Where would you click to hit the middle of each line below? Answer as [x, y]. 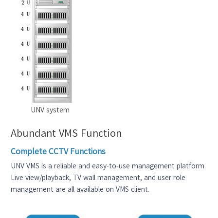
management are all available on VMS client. [80, 189]
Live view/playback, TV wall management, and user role [98, 177]
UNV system [50, 110]
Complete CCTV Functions [58, 151]
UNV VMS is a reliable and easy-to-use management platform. [109, 166]
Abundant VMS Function [66, 133]
